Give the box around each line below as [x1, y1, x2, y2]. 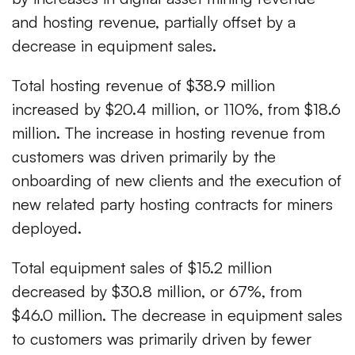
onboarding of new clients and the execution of [12, 170, 342, 191]
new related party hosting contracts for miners [12, 194, 333, 215]
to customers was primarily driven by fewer [12, 329, 311, 349]
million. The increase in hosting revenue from [12, 123, 325, 143]
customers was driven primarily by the [12, 147, 276, 167]
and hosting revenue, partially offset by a [12, 12, 296, 32]
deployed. [12, 218, 82, 239]
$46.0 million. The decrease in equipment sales [12, 305, 342, 326]
